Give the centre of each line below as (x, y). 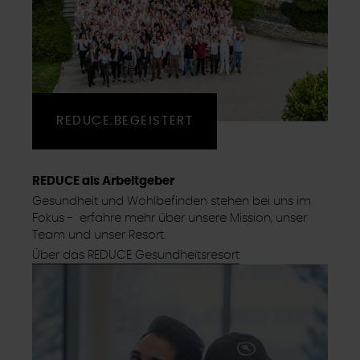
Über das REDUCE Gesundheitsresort (136, 255)
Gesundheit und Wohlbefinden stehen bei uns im (172, 201)
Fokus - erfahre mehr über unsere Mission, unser (170, 218)
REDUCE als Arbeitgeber (103, 181)
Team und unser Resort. (99, 235)
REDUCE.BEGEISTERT (125, 121)
